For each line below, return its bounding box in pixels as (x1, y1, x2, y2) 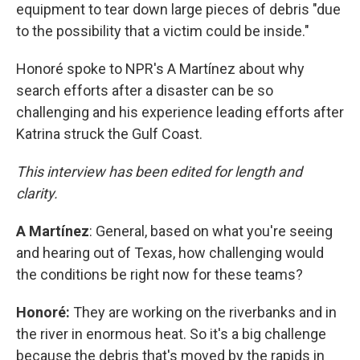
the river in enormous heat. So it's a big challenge (16, 325, 326, 342)
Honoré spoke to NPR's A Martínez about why (16, 60, 305, 77)
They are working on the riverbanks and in (73, 304, 337, 321)
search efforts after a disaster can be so (16, 82, 273, 99)
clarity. (16, 185, 61, 202)
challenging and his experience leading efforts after (16, 104, 344, 121)
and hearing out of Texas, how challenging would (16, 244, 324, 261)
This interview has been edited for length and (16, 163, 302, 180)
